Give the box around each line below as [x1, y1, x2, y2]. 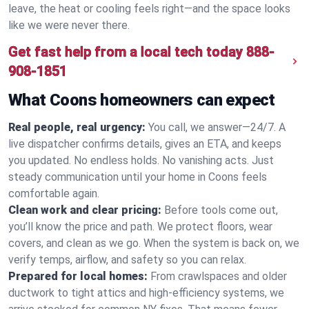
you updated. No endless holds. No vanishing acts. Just [8, 154, 274, 167]
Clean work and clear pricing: [8, 203, 161, 217]
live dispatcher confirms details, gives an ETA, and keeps [8, 137, 281, 150]
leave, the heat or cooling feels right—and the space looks [8, 2, 290, 15]
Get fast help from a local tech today [8, 43, 243, 60]
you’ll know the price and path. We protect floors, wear [8, 220, 272, 233]
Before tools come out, [164, 203, 278, 217]
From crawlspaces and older [150, 270, 287, 283]
